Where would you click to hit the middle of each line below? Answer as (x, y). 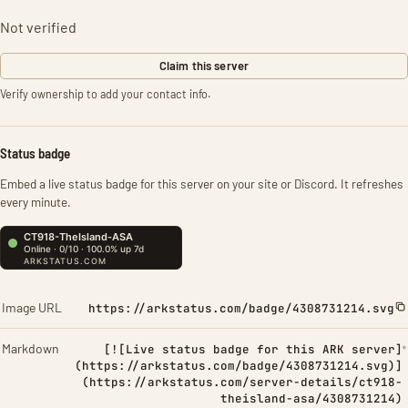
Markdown (31, 348)
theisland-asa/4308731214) (312, 398)
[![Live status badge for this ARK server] (254, 349)
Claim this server (204, 66)
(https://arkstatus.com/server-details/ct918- (243, 382)
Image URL (32, 307)
